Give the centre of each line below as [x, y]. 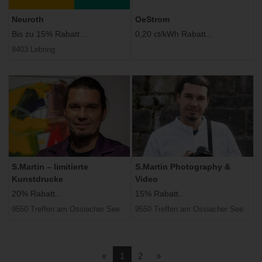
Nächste [176, 255]
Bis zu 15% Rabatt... [49, 34]
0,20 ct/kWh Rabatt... [174, 34]
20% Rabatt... [37, 193]
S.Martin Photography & [183, 166]
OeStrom [152, 19]
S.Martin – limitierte [50, 166]
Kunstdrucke [37, 179]
